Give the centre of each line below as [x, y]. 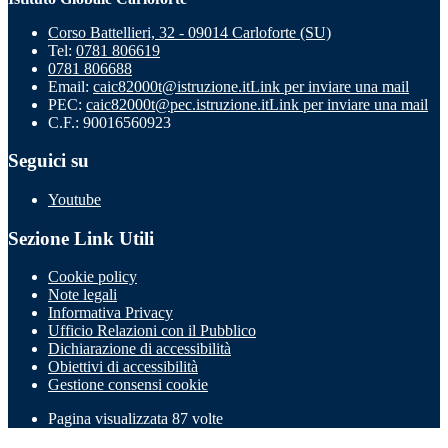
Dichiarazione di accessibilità [139, 349]
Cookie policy [92, 277]
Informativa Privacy [110, 313]
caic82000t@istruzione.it [171, 86]
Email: [70, 86]
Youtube [74, 199]
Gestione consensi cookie [128, 385]
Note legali [82, 295]
